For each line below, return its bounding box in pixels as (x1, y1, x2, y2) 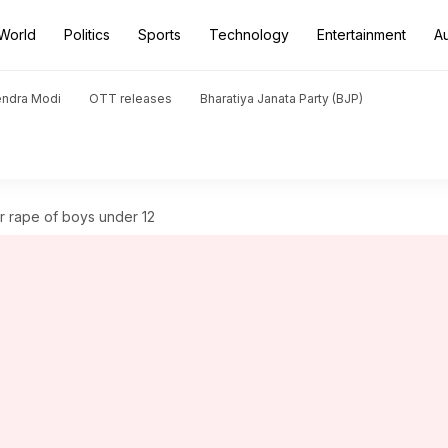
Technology (209, 26, 289, 43)
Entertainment (317, 26, 406, 43)
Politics (64, 26, 110, 43)
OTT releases (89, 91, 172, 106)
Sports (138, 26, 181, 43)
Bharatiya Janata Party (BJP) (200, 91, 363, 106)
